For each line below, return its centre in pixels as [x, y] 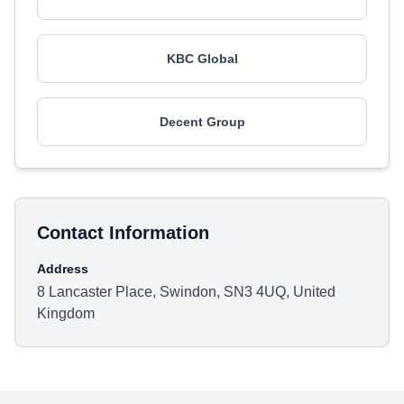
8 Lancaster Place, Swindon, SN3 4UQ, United [186, 292]
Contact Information [123, 233]
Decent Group [202, 122]
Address [63, 269]
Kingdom [66, 313]
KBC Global [202, 59]
